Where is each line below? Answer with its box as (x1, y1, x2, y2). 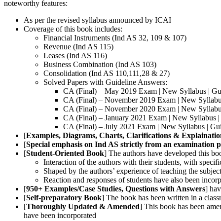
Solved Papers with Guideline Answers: (43, 78, 167, 87)
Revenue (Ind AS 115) (43, 42, 113, 51)
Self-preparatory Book (26, 193, 102, 202)
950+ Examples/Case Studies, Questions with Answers (26, 184, 205, 193)
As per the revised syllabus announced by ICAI (24, 16, 171, 25)
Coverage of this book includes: (24, 25, 122, 34)
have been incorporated (24, 211, 96, 220)
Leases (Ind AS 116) (43, 51, 107, 60)
